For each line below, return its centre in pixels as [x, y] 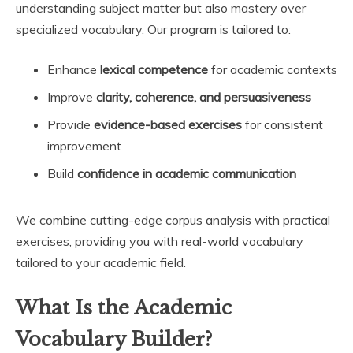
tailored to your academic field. [101, 262]
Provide [71, 124]
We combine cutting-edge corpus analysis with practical [173, 219]
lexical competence [154, 69]
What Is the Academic [124, 307]
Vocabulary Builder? [114, 339]
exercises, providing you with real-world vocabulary [160, 241]
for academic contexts [273, 69]
